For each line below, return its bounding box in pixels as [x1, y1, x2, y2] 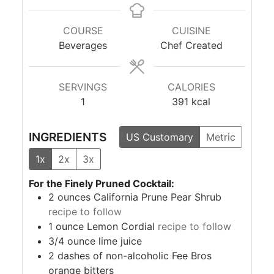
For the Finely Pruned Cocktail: [29, 177, 174, 190]
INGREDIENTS [29, 129, 106, 144]
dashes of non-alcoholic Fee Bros [57, 250, 212, 262]
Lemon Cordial [87, 220, 155, 233]
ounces [57, 191, 91, 204]
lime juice [98, 235, 142, 248]
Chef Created [160, 39, 223, 51]
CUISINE [171, 24, 211, 37]
